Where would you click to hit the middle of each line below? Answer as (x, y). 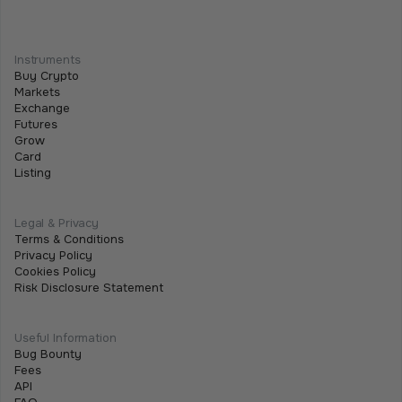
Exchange (42, 108)
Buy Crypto (47, 75)
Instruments (48, 59)
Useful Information (66, 337)
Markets (37, 92)
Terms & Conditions (69, 239)
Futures (36, 124)
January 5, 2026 (75, 48)
